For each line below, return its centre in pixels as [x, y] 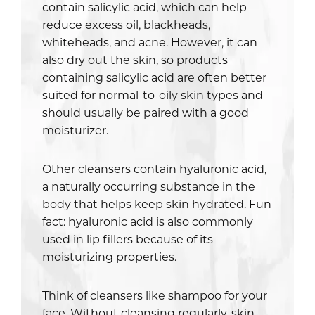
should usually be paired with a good [146, 112]
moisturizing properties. [109, 256]
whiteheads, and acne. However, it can [150, 41]
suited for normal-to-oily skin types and [153, 94]
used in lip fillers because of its [128, 238]
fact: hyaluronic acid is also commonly [148, 221]
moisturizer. [75, 129]
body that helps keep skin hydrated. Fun [157, 203]
